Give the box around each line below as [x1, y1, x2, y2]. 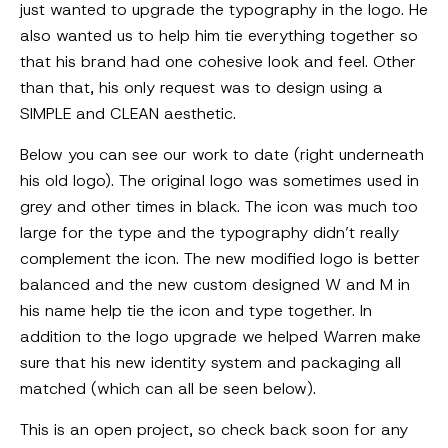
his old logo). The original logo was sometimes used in [20, 170, 419, 191]
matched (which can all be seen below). [20, 378, 316, 399]
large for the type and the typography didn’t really [20, 222, 399, 243]
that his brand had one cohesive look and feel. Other [20, 51, 416, 72]
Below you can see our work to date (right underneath [20, 144, 424, 165]
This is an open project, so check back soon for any [20, 419, 408, 440]
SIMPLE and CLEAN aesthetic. [20, 103, 236, 124]
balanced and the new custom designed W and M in [20, 274, 410, 295]
